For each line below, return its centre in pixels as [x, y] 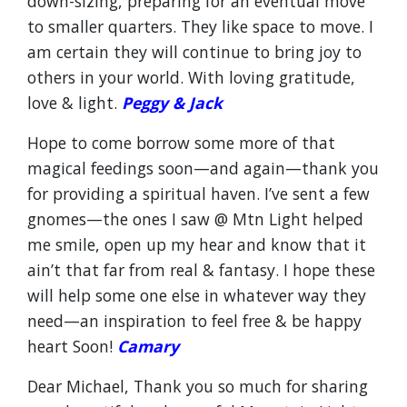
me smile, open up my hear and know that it [197, 244]
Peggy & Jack [172, 103]
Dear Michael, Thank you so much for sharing [198, 386]
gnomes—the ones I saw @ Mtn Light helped [195, 219]
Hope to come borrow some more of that [181, 143]
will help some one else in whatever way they [197, 295]
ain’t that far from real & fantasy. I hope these [201, 270]
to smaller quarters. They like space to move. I [200, 26]
